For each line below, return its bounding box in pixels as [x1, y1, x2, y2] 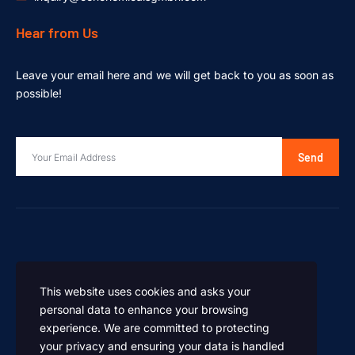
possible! [16, 86, 62, 100]
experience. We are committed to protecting [40, 321, 269, 334]
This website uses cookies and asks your [40, 284, 250, 298]
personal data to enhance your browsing [40, 303, 249, 316]
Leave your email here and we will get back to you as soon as [16, 67, 334, 82]
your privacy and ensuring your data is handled [40, 339, 284, 353]
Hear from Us [16, 23, 98, 41]
